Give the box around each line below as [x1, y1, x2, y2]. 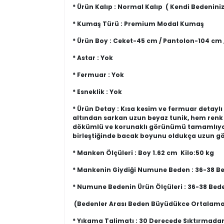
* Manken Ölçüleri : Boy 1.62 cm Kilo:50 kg [72, 148, 214, 157]
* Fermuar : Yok [72, 70, 124, 79]
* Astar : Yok [72, 53, 113, 62]
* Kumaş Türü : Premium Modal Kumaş [72, 19, 204, 28]
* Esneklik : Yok [72, 87, 122, 96]
